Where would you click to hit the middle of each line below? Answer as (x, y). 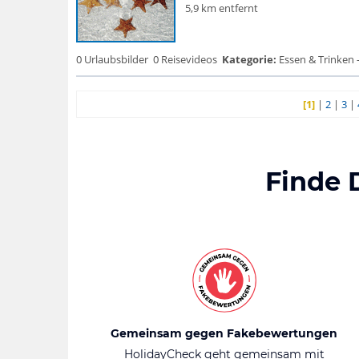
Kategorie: (249, 59)
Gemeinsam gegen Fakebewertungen (224, 333)
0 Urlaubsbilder (112, 59)
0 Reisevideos (185, 59)
